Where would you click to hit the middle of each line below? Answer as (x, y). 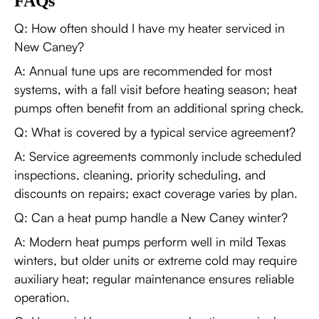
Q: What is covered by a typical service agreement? (155, 132)
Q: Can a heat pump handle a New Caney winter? (151, 217)
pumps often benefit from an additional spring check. (159, 108)
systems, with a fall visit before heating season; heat (156, 89)
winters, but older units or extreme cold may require (156, 260)
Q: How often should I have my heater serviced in (150, 28)
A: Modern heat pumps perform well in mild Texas (150, 241)
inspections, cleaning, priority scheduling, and (140, 174)
